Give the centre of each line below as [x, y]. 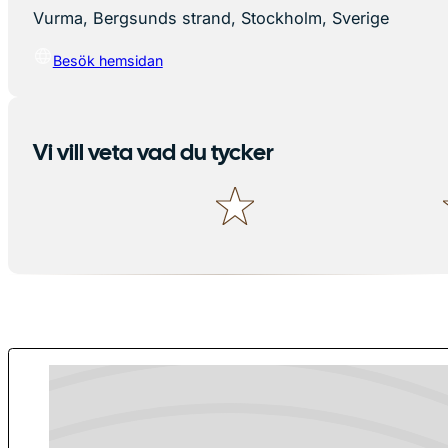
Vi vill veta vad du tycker [153, 153]
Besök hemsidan [107, 61]
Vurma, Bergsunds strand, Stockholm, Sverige [210, 18]
